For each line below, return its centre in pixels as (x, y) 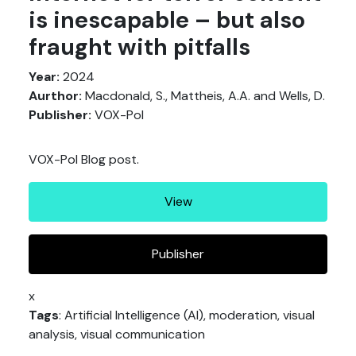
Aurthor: (55, 95)
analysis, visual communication (117, 334)
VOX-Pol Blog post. (84, 159)
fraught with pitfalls (139, 47)
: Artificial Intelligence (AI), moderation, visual (187, 315)
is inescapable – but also (167, 20)
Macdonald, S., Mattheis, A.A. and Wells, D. (203, 95)
